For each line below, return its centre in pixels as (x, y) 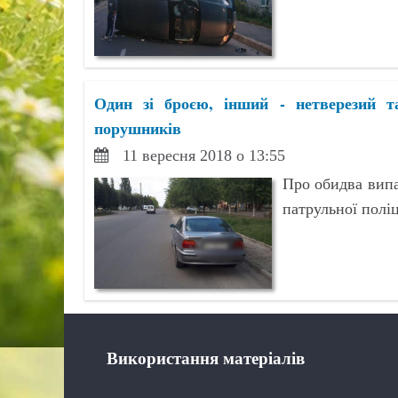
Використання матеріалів (206, 358)
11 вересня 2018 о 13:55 (203, 155)
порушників (137, 128)
